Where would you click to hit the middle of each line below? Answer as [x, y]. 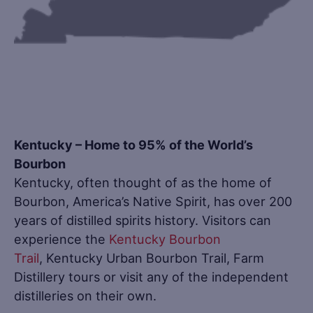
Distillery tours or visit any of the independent [151, 277]
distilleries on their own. [85, 296]
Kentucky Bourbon [165, 239]
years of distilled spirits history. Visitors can [143, 220]
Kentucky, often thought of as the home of [143, 183]
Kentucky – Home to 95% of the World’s [133, 145]
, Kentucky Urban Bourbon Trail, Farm [152, 258]
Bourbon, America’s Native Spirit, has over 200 [153, 202]
